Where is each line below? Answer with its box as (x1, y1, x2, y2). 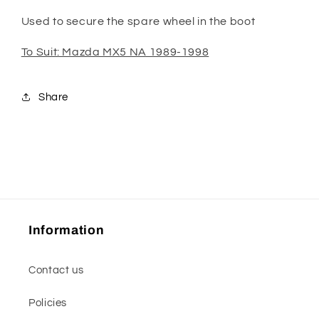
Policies (28, 297, 68, 308)
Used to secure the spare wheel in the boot (21, 16, 256, 28)
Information (28, 224, 105, 238)
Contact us (28, 264, 84, 276)
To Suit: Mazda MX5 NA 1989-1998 (21, 46, 209, 58)
